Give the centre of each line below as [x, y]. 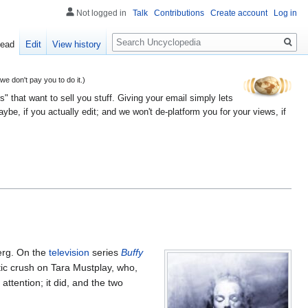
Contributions [179, 13]
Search [134, 35]
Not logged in [101, 13]
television [69, 252]
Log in [285, 13]
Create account [239, 13]
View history [77, 45]
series [105, 252]
